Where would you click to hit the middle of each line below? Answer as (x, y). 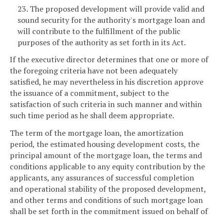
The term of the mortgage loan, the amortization (97, 133)
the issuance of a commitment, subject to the (89, 93)
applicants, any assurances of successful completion (102, 178)
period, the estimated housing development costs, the (105, 144)
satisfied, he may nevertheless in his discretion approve (107, 82)
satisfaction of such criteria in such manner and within (106, 104)
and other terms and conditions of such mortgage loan (106, 200)
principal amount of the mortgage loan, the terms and (106, 155)
